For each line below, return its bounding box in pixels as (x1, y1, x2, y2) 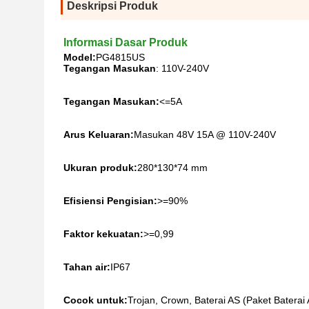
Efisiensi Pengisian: (63, 195, 157, 206)
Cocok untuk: (63, 295, 128, 306)
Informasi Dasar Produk (63, 37, 188, 48)
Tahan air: (63, 261, 110, 272)
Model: (63, 52, 96, 63)
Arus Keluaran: (63, 129, 134, 140)
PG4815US (96, 52, 145, 63)
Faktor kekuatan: (63, 228, 143, 239)
